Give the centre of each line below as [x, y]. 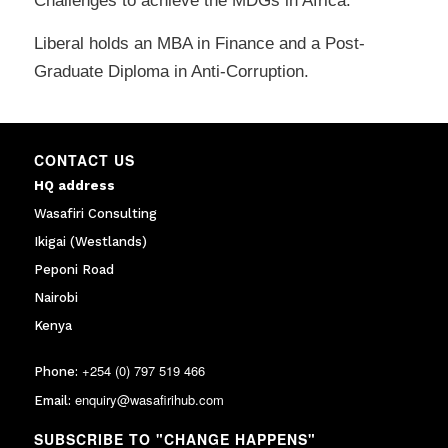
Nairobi [55, 298]
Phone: [57, 372]
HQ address [74, 186]
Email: [54, 401]
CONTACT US [84, 160]
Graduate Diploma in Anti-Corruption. [171, 71]
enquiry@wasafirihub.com [149, 400]
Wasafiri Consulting [95, 214]
